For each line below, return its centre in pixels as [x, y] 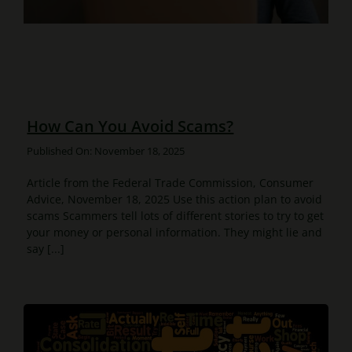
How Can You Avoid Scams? [130, 126]
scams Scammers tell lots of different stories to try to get [176, 216]
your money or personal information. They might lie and [175, 233]
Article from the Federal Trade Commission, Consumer [170, 183]
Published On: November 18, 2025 [106, 151]
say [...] [46, 249]
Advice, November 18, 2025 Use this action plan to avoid [175, 200]
